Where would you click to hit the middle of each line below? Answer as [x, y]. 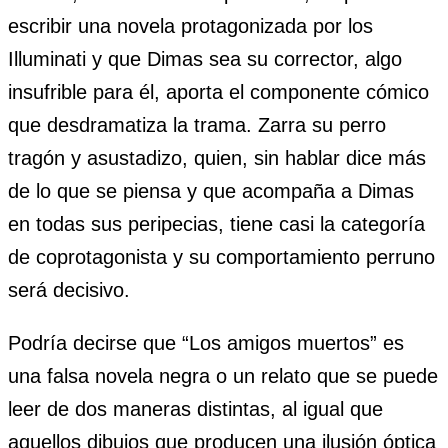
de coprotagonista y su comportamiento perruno [221, 257]
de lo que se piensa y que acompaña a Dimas [211, 191]
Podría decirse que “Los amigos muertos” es [206, 343]
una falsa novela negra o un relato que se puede [223, 376]
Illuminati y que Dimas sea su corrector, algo [205, 59]
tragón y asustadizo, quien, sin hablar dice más [217, 158]
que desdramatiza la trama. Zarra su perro [197, 125]
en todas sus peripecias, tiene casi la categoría [216, 224]
